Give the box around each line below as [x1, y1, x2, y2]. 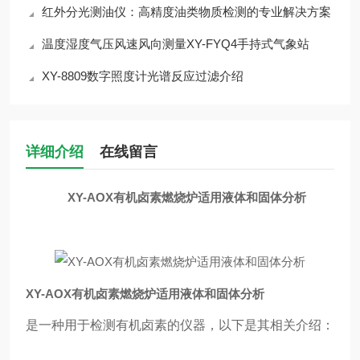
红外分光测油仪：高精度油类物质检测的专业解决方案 [42, 5, 331, 18]
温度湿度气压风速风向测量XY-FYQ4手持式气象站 [42, 37, 309, 51]
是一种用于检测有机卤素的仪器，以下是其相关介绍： [26, 318, 334, 332]
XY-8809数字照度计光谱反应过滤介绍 [42, 69, 243, 83]
